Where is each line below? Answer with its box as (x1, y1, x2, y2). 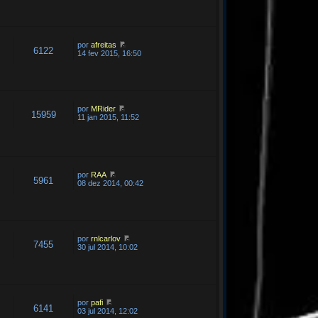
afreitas (91, 40, 117, 49)
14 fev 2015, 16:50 (77, 49, 142, 57)
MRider (91, 104, 116, 113)
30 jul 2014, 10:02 (77, 243, 138, 251)
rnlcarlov (91, 234, 121, 243)
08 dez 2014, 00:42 (77, 179, 144, 187)
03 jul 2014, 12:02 (77, 307, 138, 315)
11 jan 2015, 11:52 (77, 113, 140, 121)
